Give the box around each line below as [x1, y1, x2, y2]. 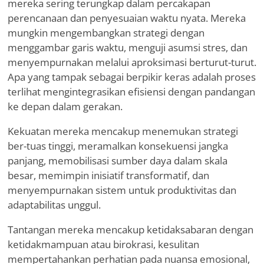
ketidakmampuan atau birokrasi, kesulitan [8, 237, 199, 252]
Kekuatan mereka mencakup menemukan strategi [8, 124, 238, 138]
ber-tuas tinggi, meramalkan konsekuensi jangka [8, 139, 228, 153]
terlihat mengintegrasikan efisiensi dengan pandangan [8, 85, 255, 99]
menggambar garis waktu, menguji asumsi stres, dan [8, 41, 247, 55]
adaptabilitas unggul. [8, 198, 101, 212]
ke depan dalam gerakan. [8, 100, 123, 114]
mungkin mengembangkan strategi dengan [8, 26, 204, 40]
